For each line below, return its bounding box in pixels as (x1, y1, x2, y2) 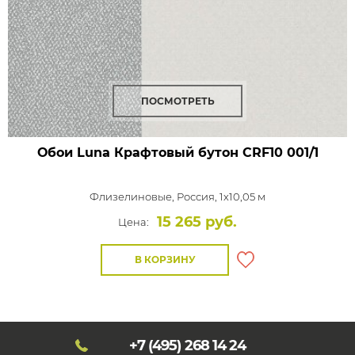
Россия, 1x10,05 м (177, 190, 265, 203)
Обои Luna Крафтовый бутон (36, 145, 239, 160)
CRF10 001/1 (238, 145, 319, 160)
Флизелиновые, (90, 190, 177, 203)
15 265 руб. (157, 213, 237, 231)
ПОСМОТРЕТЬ (140, 95, 215, 107)
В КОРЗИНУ (134, 254, 196, 265)
